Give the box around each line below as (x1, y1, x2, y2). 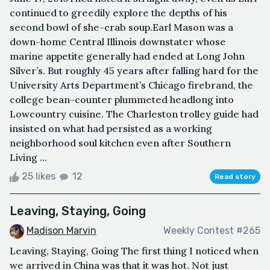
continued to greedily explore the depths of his (10, 6, 227, 19)
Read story (215, 172, 256, 181)
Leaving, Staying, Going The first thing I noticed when (10, 244, 259, 257)
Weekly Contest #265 (163, 225, 260, 237)
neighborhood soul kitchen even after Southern (10, 136, 231, 149)
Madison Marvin (27, 224, 96, 236)
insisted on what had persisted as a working (10, 122, 212, 134)
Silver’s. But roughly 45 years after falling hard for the (10, 64, 259, 77)
